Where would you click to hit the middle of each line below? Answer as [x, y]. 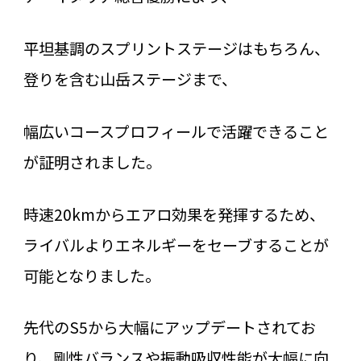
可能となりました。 [91, 275]
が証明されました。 [92, 162]
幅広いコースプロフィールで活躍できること [176, 131]
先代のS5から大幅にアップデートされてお [169, 328]
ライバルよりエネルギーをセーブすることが [176, 245]
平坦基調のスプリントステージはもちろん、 [176, 49]
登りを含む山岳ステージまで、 [130, 79]
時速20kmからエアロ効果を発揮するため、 [174, 214]
